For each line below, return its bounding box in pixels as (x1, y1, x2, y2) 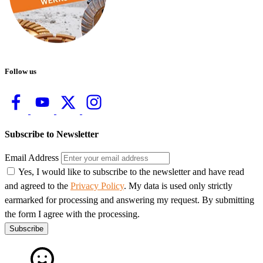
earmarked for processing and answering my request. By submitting (5, 194, 254, 205)
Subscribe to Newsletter (5, 129, 99, 139)
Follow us (5, 67, 36, 76)
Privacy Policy (70, 180, 124, 191)
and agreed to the (5, 180, 70, 191)
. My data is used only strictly (124, 180, 232, 191)
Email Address (5, 152, 59, 163)
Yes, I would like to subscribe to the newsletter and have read (18, 166, 244, 177)
